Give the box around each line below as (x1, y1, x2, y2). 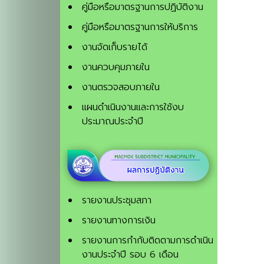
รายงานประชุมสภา (82, 193, 151, 208)
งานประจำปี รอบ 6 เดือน (82, 247, 179, 262)
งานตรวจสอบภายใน (82, 80, 160, 94)
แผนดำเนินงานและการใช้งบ (82, 100, 184, 114)
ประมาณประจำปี (82, 114, 143, 128)
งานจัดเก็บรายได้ (82, 39, 147, 54)
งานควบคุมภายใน (82, 60, 150, 74)
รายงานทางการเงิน (82, 213, 156, 228)
